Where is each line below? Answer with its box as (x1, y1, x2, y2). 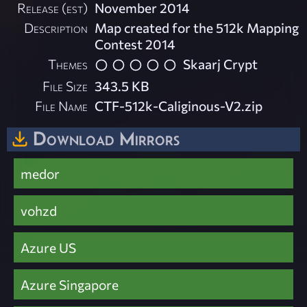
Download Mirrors (33, 127, 180, 150)
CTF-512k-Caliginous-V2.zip (95, 97, 263, 114)
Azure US (21, 239, 76, 256)
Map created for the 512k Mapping (95, 19, 299, 36)
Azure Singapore (21, 276, 119, 293)
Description (24, 19, 88, 36)
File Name (35, 97, 88, 114)
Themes (48, 56, 88, 73)
